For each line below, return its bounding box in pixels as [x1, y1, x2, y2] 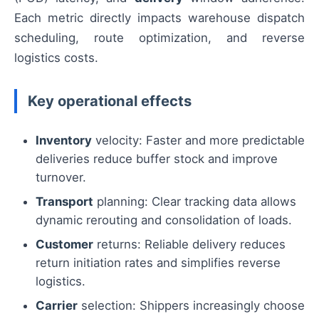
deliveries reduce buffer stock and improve [36, 152, 278, 167]
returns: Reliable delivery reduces [93, 237, 286, 252]
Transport [36, 194, 93, 209]
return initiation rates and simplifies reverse [36, 256, 281, 271]
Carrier [36, 298, 78, 313]
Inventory [36, 133, 92, 148]
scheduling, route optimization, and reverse [14, 31, 305, 45]
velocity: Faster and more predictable [92, 133, 305, 148]
